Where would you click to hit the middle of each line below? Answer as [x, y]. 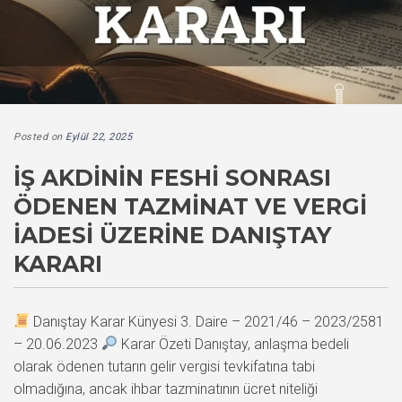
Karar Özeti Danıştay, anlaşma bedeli [234, 344]
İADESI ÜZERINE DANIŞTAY [172, 235]
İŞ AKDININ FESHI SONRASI [172, 177]
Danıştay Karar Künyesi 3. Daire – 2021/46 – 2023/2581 [207, 321]
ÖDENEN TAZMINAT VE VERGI [190, 206]
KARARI [58, 263]
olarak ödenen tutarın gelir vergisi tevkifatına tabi [164, 366]
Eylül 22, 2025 [99, 136]
